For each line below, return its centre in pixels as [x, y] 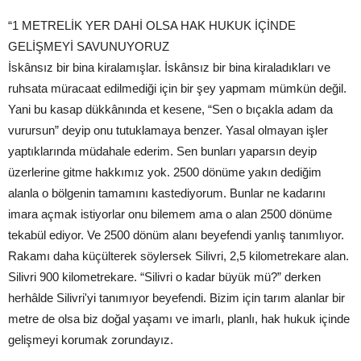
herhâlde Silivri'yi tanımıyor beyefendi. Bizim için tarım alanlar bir [176, 298]
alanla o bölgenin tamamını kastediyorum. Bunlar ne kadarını [167, 193]
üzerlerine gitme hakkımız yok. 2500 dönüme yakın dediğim [165, 172]
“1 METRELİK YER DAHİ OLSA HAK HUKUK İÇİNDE [152, 26]
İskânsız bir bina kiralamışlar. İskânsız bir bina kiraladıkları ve [169, 68]
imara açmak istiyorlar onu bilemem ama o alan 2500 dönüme [170, 214]
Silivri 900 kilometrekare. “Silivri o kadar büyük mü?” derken [164, 277]
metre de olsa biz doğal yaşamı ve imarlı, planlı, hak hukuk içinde [179, 319]
